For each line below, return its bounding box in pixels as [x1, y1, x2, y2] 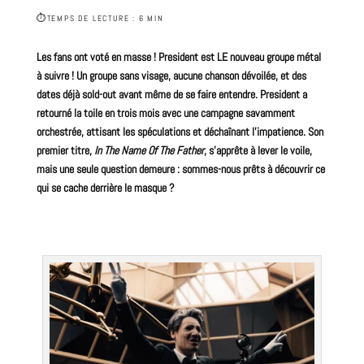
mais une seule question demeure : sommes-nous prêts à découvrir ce [36, 162, 325, 176]
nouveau [229, 50, 264, 64]
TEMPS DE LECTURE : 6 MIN [46, 13, 164, 24]
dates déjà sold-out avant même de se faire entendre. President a [36, 87, 307, 102]
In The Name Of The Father [93, 143, 204, 158]
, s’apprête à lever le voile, [203, 143, 312, 158]
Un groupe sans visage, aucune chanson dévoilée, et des [73, 68, 306, 83]
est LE [197, 50, 230, 64]
